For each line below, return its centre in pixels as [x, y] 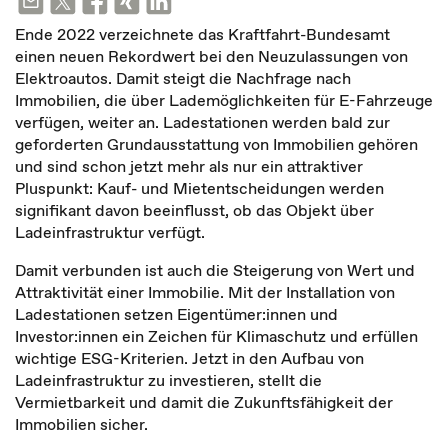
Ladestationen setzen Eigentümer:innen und [176, 314]
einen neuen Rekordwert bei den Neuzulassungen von [211, 56]
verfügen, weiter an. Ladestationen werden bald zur [202, 122]
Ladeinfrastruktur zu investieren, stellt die [168, 380]
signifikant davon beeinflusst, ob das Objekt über [194, 210]
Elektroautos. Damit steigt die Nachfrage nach [183, 78]
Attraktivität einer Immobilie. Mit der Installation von [205, 292]
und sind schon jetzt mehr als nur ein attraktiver [189, 166]
